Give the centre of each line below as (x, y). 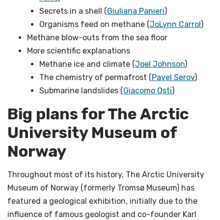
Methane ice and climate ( (87, 64)
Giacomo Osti (148, 90)
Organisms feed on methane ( (95, 24)
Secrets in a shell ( (73, 11)
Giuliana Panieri (136, 11)
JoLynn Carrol (175, 24)
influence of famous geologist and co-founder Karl (102, 214)
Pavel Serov (173, 77)
